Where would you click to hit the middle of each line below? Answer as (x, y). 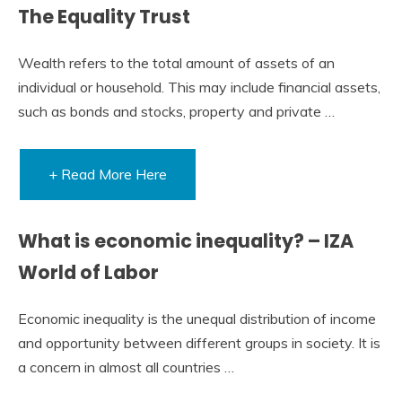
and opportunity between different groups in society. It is (199, 342)
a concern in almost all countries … (126, 367)
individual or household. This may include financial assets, (199, 87)
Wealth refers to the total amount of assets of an (176, 63)
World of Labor (88, 273)
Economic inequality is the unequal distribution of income (197, 318)
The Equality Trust (104, 17)
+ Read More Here (108, 175)
